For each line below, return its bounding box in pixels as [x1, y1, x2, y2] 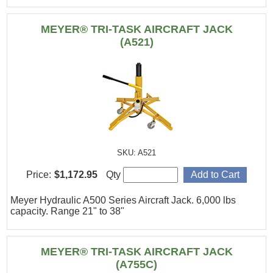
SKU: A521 [117, 148, 156, 158]
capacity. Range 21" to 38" [10, 205, 125, 216]
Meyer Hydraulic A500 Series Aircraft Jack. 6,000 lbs [10, 194, 236, 205]
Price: [26, 169, 51, 180]
